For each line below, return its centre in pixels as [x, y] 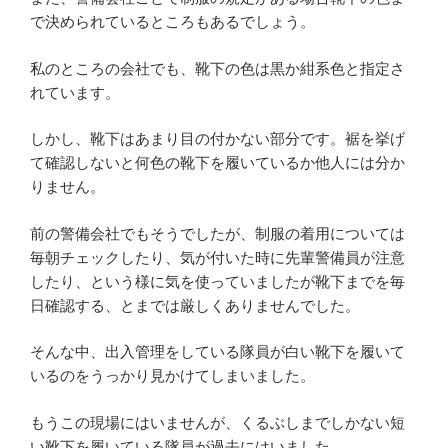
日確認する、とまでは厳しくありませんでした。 [195, 305]
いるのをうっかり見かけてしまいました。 [172, 376]
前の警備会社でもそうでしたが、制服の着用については [217, 233]
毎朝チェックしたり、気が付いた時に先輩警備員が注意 [217, 257]
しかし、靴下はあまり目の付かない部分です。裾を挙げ [217, 139]
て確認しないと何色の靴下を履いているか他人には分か [217, 163]
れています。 [75, 92]
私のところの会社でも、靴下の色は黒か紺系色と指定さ [217, 68]
